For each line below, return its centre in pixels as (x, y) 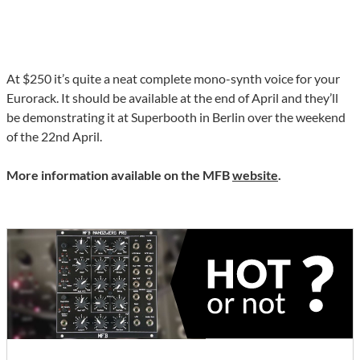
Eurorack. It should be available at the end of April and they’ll (172, 98)
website (255, 175)
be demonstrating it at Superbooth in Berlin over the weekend (176, 117)
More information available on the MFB (119, 175)
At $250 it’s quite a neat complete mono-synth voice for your (173, 79)
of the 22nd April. (54, 137)
